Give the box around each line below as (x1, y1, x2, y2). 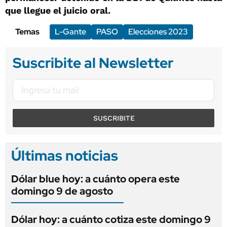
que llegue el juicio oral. (5, 5, 110, 16)
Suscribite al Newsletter (13, 53, 173, 72)
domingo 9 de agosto (11, 184, 113, 198)
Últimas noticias (11, 145, 118, 165)
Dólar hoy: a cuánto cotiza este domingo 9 (11, 212, 211, 226)
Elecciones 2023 (128, 26, 188, 37)
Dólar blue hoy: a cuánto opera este (11, 172, 180, 185)
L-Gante (55, 26, 86, 37)
